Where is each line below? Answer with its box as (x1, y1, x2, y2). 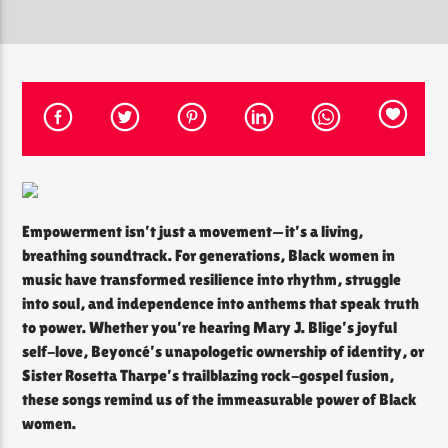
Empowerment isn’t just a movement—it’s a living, (22, 222, 364, 242)
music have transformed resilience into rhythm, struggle (22, 270, 402, 290)
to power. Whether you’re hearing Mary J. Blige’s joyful (22, 318, 398, 338)
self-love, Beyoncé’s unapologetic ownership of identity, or (22, 342, 425, 362)
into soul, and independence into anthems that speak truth (22, 294, 420, 314)
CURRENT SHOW (22, 74, 120, 95)
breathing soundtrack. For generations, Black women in (22, 246, 396, 266)
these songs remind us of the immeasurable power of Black (22, 390, 418, 410)
